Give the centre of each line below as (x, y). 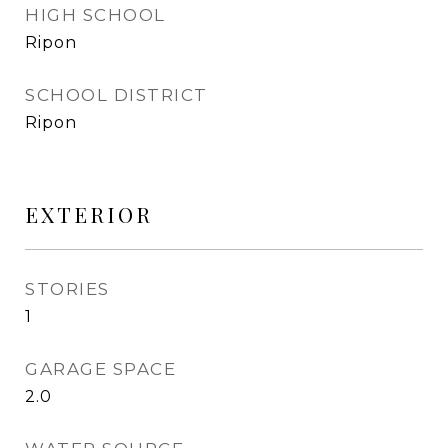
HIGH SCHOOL (95, 15)
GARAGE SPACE (100, 369)
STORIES (67, 289)
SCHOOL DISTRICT (116, 95)
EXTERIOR (89, 214)
